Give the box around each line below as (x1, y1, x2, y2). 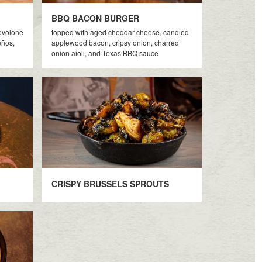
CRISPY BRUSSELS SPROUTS (51, 178, 170, 189)
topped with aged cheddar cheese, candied (51, 27, 189, 37)
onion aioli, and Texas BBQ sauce (51, 48, 159, 58)
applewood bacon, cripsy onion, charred (51, 37, 180, 47)
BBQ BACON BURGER (51, 12, 140, 24)
